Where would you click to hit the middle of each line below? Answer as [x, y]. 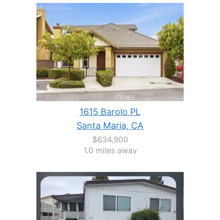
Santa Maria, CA [110, 125]
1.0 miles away [110, 150]
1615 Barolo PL [110, 111]
